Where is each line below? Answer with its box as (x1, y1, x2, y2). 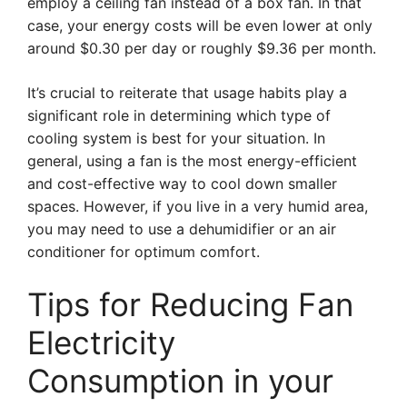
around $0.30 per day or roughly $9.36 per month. (27, 39, 376, 57)
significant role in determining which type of (27, 106, 331, 124)
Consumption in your (27, 362, 333, 400)
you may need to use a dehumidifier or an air (27, 220, 336, 238)
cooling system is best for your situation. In (27, 129, 325, 147)
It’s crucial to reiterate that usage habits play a (27, 84, 347, 102)
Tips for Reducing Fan (27, 285, 353, 323)
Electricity (27, 323, 175, 362)
